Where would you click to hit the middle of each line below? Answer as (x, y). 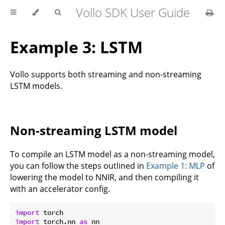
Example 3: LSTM (76, 47)
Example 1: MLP (176, 165)
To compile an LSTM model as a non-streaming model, (113, 154)
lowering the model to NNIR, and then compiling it (104, 177)
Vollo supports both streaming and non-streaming (106, 74)
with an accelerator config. (60, 189)
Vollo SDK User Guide (133, 12)
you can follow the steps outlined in (78, 165)
